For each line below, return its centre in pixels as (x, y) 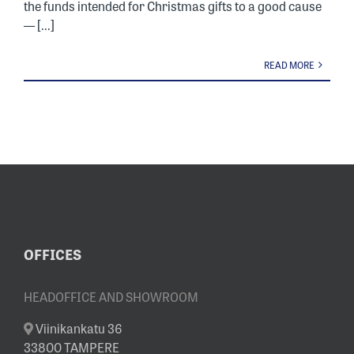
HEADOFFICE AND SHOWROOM (111, 296)
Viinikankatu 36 (79, 328)
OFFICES (53, 254)
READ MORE (289, 65)
